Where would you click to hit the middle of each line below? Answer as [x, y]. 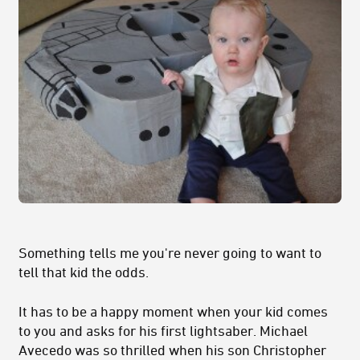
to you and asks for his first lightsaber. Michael [163, 331]
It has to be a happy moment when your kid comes [173, 311]
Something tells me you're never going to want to [170, 253]
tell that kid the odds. [84, 272]
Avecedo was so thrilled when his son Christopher [172, 350]
